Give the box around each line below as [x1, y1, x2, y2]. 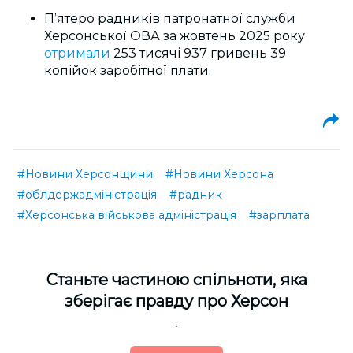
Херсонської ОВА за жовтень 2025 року [44, 28, 305, 44]
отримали [44, 46, 110, 61]
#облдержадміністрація [17, 188, 157, 203]
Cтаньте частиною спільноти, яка [46, 270, 307, 290]
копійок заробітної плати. [44, 63, 214, 79]
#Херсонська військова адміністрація [17, 208, 236, 223]
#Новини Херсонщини [17, 167, 153, 182]
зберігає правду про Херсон [65, 292, 288, 311]
